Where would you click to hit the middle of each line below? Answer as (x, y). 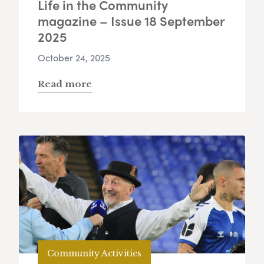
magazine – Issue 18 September (131, 21)
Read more (65, 84)
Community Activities (94, 253)
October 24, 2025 (74, 58)
